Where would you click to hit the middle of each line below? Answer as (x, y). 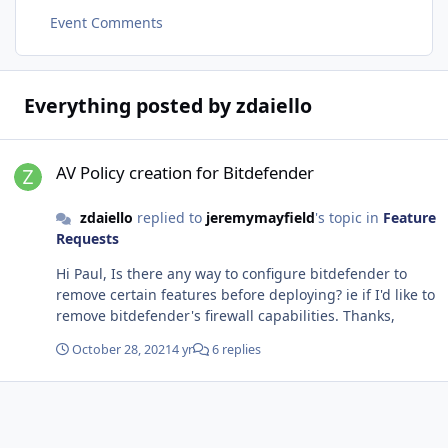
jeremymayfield (260, 217)
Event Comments (106, 22)
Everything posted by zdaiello (167, 105)
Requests (87, 238)
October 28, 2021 (122, 349)
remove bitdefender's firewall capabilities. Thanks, (369, 315)
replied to (169, 217)
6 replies (235, 349)
